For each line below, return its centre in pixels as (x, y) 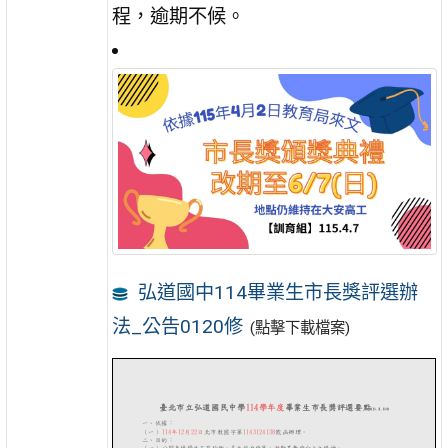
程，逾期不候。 (179, 16)
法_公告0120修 (178, 327)
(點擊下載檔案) (299, 328)
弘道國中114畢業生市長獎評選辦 (277, 293)
